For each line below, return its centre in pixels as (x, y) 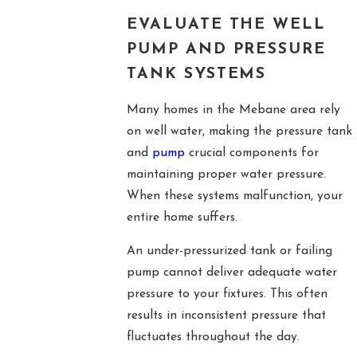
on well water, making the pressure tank (239, 131)
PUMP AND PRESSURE (226, 50)
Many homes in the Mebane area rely (233, 110)
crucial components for (251, 153)
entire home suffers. (182, 217)
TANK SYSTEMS (196, 75)
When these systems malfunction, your (234, 196)
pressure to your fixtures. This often (227, 294)
